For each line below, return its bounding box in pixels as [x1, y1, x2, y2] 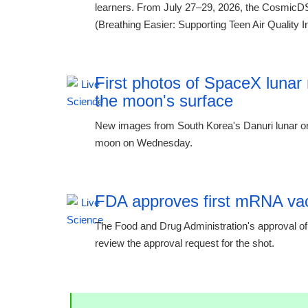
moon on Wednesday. [94, 137, 192, 148]
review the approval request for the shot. [94, 237, 274, 249]
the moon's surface [94, 91, 233, 110]
